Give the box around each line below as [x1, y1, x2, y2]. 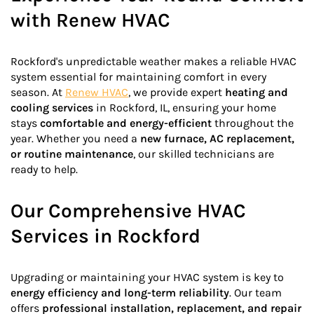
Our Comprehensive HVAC [11, 199, 246, 222]
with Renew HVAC [11, 8, 170, 32]
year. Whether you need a [11, 132, 140, 145]
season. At [11, 86, 65, 99]
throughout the [212, 116, 294, 130]
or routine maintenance [11, 147, 133, 161]
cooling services [11, 101, 93, 114]
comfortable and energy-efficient [40, 116, 212, 130]
